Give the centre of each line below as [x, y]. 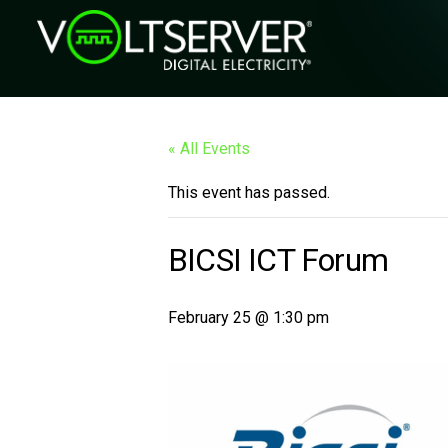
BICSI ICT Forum [278, 260]
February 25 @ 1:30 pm [248, 317]
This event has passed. [249, 192]
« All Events [209, 148]
